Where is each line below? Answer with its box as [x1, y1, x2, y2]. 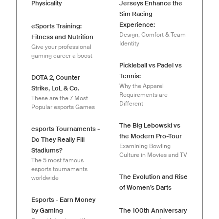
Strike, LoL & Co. [31, 85, 79, 92]
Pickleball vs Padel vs [119, 62, 182, 69]
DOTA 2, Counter [31, 74, 80, 82]
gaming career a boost [31, 52, 92, 59]
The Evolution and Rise [119, 173, 188, 181]
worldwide [31, 175, 59, 181]
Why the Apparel [119, 83, 164, 89]
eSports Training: [31, 22, 82, 30]
